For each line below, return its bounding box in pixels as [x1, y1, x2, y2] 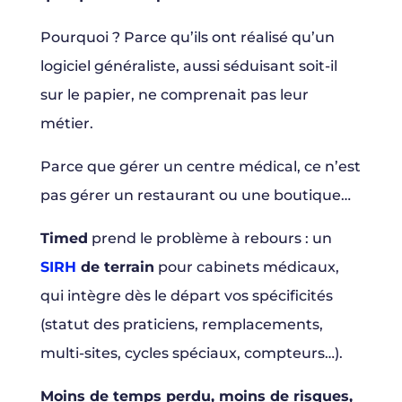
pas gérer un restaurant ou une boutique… [39, 187, 351, 205]
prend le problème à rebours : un [87, 230, 332, 248]
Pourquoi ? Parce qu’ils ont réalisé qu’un [39, 29, 335, 47]
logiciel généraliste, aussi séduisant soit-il [39, 57, 337, 75]
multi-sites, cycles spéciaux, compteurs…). [39, 345, 343, 363]
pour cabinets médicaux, [153, 258, 339, 276]
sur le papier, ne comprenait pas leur [39, 86, 309, 104]
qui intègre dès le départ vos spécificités [39, 287, 333, 305]
